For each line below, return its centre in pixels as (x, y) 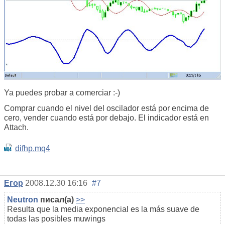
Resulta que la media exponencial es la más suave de (103, 209)
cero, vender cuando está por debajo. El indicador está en (106, 118)
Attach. (16, 128)
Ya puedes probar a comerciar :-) (62, 93)
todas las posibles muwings (56, 219)
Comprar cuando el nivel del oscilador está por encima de (106, 108)
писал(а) (56, 200)
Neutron (23, 200)
